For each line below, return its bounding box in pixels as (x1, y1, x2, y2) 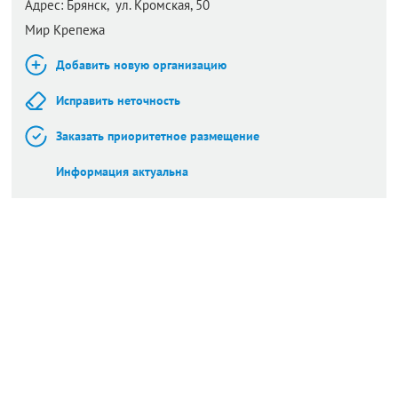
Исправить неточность (56, 92, 180, 108)
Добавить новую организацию (56, 57, 227, 73)
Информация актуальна (56, 163, 188, 179)
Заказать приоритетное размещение (56, 128, 259, 144)
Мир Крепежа (25, 21, 105, 38)
